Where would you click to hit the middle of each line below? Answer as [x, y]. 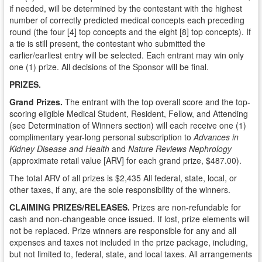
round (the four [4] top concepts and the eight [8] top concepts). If [130, 32]
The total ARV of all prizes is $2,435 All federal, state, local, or [123, 178]
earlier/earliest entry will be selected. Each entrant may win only [127, 55]
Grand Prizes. [36, 102]
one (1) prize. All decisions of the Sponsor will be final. [109, 67]
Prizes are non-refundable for [187, 207]
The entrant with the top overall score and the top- [156, 102]
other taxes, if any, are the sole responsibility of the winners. [120, 189]
